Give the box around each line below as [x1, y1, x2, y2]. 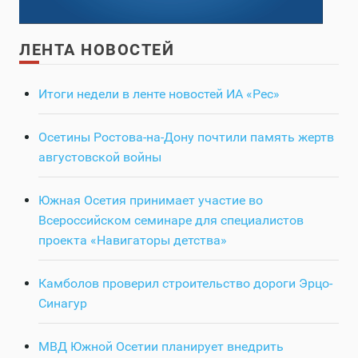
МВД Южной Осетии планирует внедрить [38, 339, 284, 355]
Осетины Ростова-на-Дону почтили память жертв [38, 129, 334, 145]
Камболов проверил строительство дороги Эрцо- [38, 276, 332, 292]
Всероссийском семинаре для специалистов [38, 213, 304, 229]
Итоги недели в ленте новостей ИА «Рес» [38, 86, 280, 102]
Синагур [38, 296, 87, 312]
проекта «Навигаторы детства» [38, 233, 227, 249]
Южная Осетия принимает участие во [38, 193, 263, 209]
